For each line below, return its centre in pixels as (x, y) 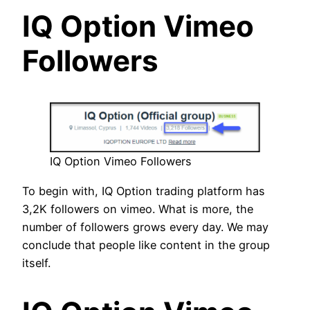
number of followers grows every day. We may (145, 227)
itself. (36, 263)
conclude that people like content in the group (146, 245)
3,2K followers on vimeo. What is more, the (138, 209)
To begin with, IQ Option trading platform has (144, 191)
